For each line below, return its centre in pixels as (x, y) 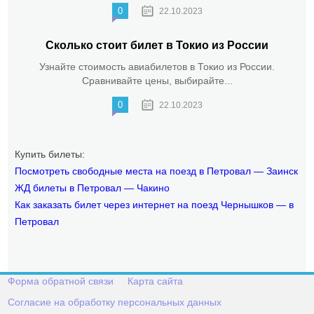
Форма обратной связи (61, 281)
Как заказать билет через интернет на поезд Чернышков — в (155, 205)
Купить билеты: (50, 155)
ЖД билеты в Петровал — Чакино (93, 188)
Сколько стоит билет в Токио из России (157, 46)
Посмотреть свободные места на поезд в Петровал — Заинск (157, 171)
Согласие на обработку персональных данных (115, 302)
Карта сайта (156, 281)
